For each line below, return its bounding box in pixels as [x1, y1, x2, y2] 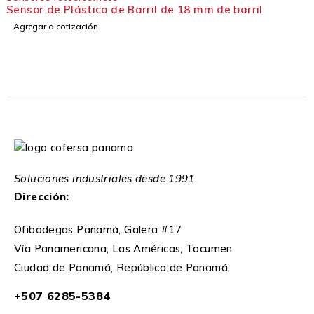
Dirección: [14, 190, 69, 203]
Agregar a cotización [13, 21, 98, 32]
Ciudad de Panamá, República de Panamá [14, 261, 228, 274]
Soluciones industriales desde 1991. [14, 172, 198, 185]
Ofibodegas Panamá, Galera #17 [14, 223, 182, 236]
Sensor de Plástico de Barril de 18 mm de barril [6, 3, 263, 16]
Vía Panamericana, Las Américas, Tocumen [14, 242, 233, 255]
